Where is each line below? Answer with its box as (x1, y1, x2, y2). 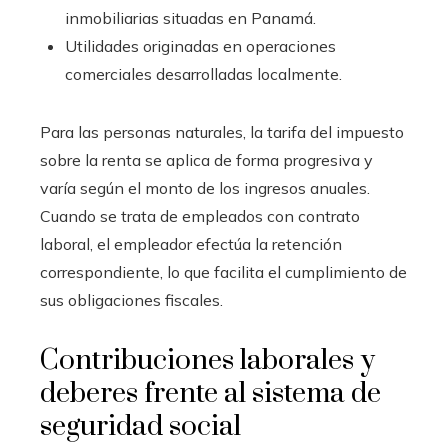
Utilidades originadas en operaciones (65, 35, 336, 56)
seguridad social (40, 408, 241, 444)
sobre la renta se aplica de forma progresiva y (40, 149, 373, 170)
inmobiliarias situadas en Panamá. (65, 7, 316, 28)
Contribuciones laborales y (40, 342, 375, 378)
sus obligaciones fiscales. (40, 289, 223, 310)
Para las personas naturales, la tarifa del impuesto (40, 121, 404, 142)
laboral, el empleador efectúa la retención (40, 233, 342, 254)
